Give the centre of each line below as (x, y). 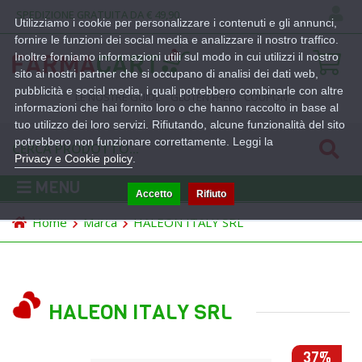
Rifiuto (211, 194)
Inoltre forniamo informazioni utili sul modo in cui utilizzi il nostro (177, 57)
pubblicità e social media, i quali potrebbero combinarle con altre (179, 90)
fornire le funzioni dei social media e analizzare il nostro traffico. (177, 40)
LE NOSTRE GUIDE (118, 97)
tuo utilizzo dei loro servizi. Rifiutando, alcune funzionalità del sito (180, 124)
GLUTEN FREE (202, 97)
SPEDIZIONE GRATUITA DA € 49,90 (98, 15)
